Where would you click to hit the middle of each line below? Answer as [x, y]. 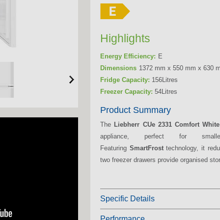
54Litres [165, 92]
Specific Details [127, 199]
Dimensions [118, 68]
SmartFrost [146, 148]
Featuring [115, 148]
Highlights [125, 38]
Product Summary [136, 110]
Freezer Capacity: [126, 92]
